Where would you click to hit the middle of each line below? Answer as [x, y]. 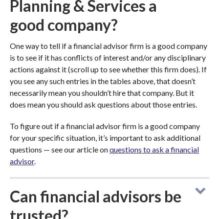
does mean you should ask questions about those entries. [103, 104]
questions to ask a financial [154, 149]
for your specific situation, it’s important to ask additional [105, 138]
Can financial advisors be [96, 196]
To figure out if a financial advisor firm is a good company [105, 126]
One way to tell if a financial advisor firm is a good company [109, 46]
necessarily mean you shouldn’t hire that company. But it [102, 93]
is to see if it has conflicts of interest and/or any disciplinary [108, 57]
